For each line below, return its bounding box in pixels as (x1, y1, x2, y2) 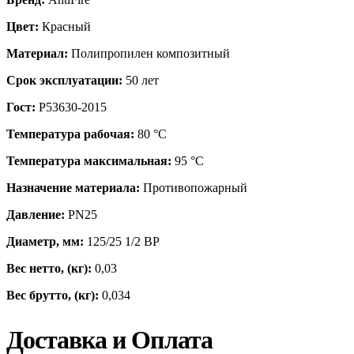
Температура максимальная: (6, 154, 171, 168)
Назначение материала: (6, 181, 140, 195)
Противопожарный (140, 181, 247, 195)
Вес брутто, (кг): (6, 288, 99, 303)
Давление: (6, 208, 65, 222)
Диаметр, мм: (6, 235, 84, 249)
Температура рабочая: (6, 127, 134, 141)
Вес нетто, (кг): (6, 262, 92, 276)
